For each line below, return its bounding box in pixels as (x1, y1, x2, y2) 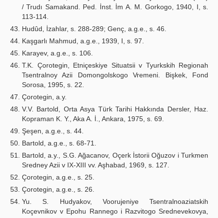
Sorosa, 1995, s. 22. (22, 81, 84, 89)
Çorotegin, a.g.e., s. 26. (22, 185, 94, 193)
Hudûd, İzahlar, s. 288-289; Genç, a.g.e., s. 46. (22, 25, 166, 33)
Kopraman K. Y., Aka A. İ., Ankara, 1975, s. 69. (22, 115, 164, 123)
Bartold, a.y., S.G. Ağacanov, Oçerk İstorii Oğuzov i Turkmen (22, 151, 208, 159)
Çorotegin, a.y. (22, 93, 67, 101)
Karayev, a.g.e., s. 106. (22, 49, 93, 57)
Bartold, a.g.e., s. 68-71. (22, 139, 96, 147)
